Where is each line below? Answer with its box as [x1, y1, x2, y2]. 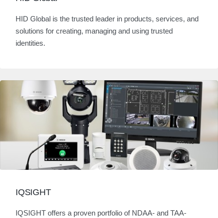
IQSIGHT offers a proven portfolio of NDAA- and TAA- [16, 209, 186, 217]
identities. [16, 39, 47, 47]
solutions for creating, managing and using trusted [16, 27, 173, 35]
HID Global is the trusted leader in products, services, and [16, 15, 199, 23]
